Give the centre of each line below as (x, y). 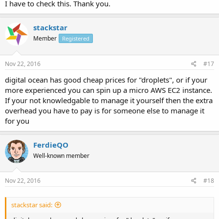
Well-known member (61, 155)
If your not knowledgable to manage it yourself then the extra (109, 100)
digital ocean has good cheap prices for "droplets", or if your (106, 79)
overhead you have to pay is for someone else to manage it (105, 110)
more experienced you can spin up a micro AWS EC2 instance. (109, 90)
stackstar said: (32, 205)
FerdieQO (51, 144)
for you (17, 120)
